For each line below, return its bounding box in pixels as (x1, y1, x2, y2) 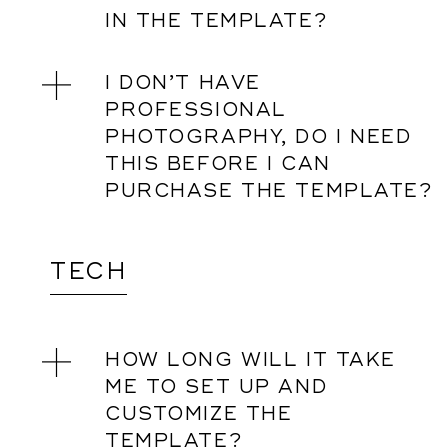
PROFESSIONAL (105, 98, 287, 122)
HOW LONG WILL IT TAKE (105, 348, 396, 372)
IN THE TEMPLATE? (105, 9, 328, 33)
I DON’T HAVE (105, 71, 261, 95)
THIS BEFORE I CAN (105, 152, 331, 176)
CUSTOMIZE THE (105, 402, 293, 426)
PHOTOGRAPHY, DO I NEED (105, 125, 412, 149)
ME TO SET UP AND (105, 375, 328, 399)
